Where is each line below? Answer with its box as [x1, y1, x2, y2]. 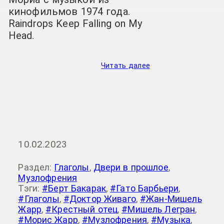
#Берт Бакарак [42, 182, 106, 193]
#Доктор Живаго [63, 193, 136, 204]
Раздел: [18, 161, 54, 172]
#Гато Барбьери [110, 182, 179, 193]
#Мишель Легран [121, 203, 195, 214]
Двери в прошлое [93, 161, 168, 172]
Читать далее [101, 61, 150, 70]
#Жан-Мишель [139, 193, 202, 204]
